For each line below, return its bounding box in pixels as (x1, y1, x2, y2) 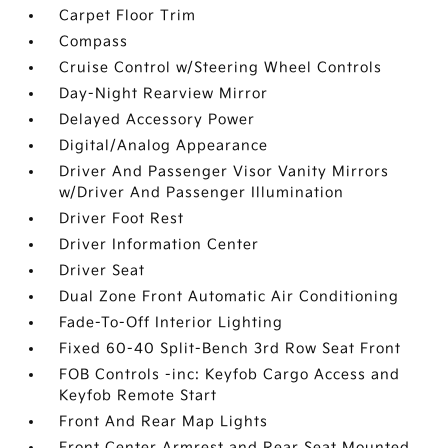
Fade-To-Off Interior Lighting (59, 314, 284, 331)
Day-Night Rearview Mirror (59, 85, 269, 102)
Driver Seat (59, 262, 146, 279)
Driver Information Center (59, 236, 260, 253)
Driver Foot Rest (59, 210, 185, 227)
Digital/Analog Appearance (59, 137, 269, 154)
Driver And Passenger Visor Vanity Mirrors (59, 163, 390, 180)
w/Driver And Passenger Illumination (59, 184, 345, 201)
